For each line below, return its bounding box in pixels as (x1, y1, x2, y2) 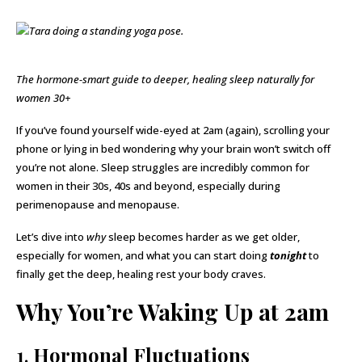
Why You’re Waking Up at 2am (16, 297, 329, 326)
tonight (270, 248, 306, 263)
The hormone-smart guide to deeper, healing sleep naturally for (16, 72, 314, 86)
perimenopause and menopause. (16, 197, 179, 212)
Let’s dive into (16, 229, 86, 244)
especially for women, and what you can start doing (16, 248, 270, 263)
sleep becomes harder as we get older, (106, 229, 300, 244)
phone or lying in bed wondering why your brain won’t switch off (16, 141, 330, 156)
